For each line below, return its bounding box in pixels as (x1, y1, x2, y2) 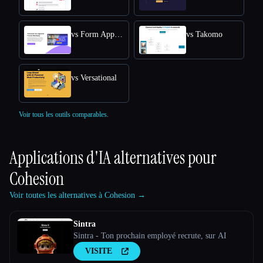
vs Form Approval (114, 30, 123, 39)
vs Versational (71, 73, 117, 83)
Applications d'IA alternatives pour (9, 146, 217, 170)
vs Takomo (186, 30, 222, 39)
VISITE (85, 247, 112, 256)
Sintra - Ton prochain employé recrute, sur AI (73, 231, 227, 241)
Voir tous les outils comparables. (19, 110, 109, 119)
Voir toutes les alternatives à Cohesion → (9, 191, 146, 200)
